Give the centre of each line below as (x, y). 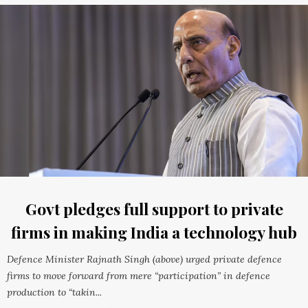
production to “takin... (54, 293)
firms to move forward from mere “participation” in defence (139, 276)
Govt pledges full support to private (154, 209)
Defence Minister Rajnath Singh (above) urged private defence (144, 260)
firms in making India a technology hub (154, 232)
